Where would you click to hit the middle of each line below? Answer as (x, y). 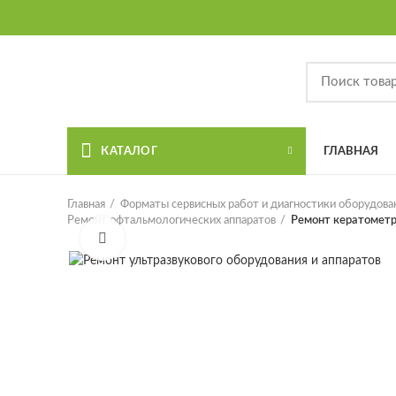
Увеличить (153, 239)
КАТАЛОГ (129, 151)
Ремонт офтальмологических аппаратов (171, 221)
